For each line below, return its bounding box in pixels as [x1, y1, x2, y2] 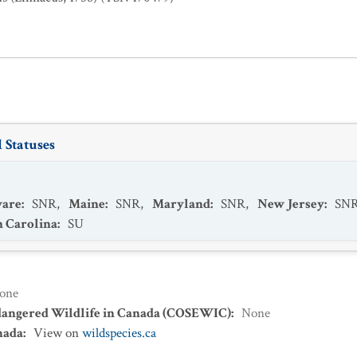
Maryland [152, 195, 210, 213]
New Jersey [257, 195, 324, 213]
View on [33, 324, 82, 342]
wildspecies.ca [82, 324, 156, 342]
